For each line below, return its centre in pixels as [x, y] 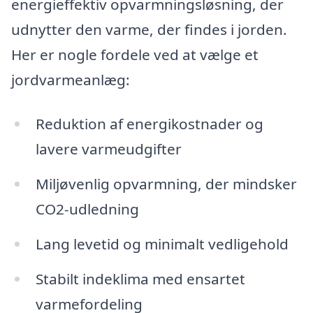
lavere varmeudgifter [108, 149]
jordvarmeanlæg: [71, 79]
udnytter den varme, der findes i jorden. [149, 29]
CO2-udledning [87, 209]
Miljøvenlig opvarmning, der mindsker [166, 184]
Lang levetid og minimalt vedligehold [162, 244]
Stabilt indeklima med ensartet [140, 278]
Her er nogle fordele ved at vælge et [135, 54]
